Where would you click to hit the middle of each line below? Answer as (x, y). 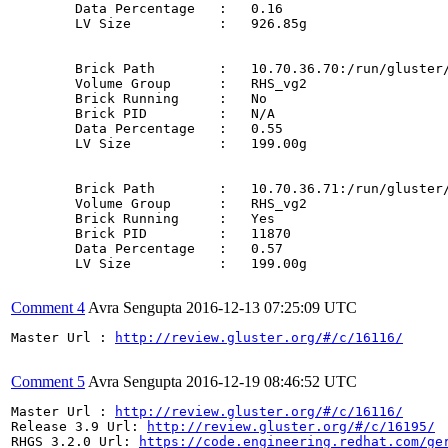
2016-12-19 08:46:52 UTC (271, 381)
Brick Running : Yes (43, 218)
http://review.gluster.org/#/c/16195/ (291, 426)
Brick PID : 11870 (43, 233)
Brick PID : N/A (43, 113)
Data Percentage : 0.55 (43, 128)
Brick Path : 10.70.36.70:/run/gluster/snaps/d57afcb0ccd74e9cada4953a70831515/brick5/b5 (43, 68)
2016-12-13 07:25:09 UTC (271, 307)
